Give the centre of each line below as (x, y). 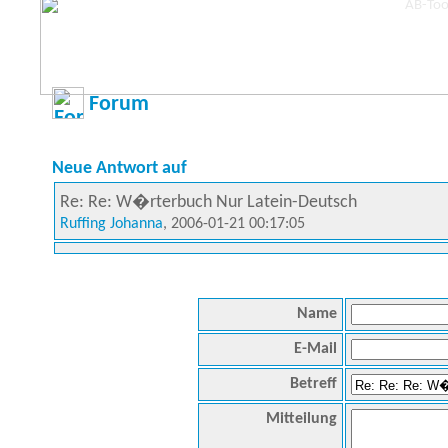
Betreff (313, 384)
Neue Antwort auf (119, 168)
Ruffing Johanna (111, 224)
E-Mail (315, 349)
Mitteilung (301, 419)
